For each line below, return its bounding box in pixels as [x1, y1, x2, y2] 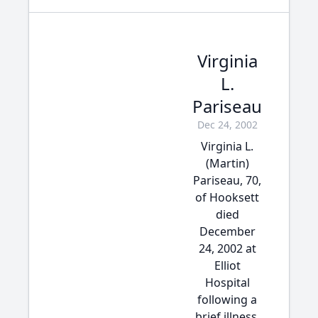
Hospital [204, 275, 250, 290]
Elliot [214, 258, 241, 273]
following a [197, 292, 257, 307]
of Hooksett [195, 190, 259, 205]
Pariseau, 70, [193, 172, 261, 188]
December [199, 224, 256, 239]
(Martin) [205, 155, 249, 171]
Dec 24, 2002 [197, 118, 258, 131]
